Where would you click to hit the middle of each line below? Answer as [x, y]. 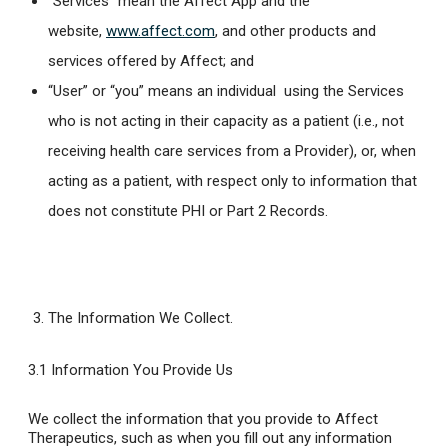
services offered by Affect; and [151, 61]
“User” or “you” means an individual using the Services [226, 91]
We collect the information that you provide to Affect [203, 419]
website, [77, 31]
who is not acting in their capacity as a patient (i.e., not [226, 121]
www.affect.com [160, 31]
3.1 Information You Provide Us [130, 370]
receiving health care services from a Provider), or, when [232, 151]
